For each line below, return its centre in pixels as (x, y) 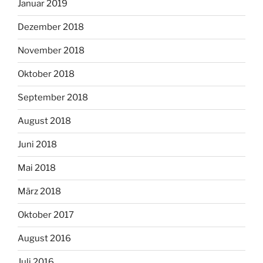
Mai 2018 (37, 168)
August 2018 (44, 121)
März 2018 (39, 192)
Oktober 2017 (46, 215)
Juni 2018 (37, 145)
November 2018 (51, 51)
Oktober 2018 (46, 74)
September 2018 (53, 98)
